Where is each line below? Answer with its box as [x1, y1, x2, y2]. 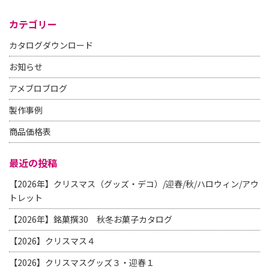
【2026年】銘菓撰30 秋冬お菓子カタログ [9, 213, 172, 226]
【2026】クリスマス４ [9, 235, 95, 247]
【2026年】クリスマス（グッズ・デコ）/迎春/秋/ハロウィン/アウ [9, 178, 259, 190]
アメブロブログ [9, 82, 67, 95]
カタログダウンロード [9, 39, 93, 52]
